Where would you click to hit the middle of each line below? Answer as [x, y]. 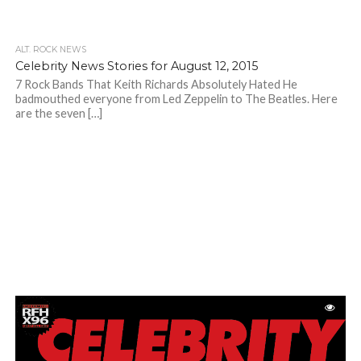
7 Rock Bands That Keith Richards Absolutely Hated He [156, 85]
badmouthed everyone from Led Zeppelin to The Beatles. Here [176, 99]
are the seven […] [58, 114]
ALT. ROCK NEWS [50, 50]
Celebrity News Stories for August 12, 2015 [136, 66]
